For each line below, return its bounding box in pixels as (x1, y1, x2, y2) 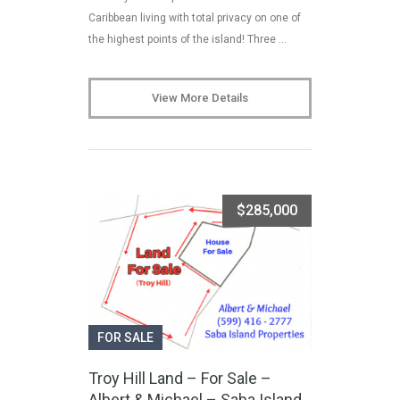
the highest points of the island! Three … (88, 32, 287, 46)
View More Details (152, 90, 248, 104)
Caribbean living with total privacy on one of (88, 11, 301, 24)
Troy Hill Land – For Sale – (88, 369, 271, 388)
